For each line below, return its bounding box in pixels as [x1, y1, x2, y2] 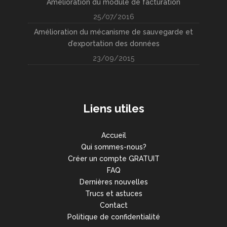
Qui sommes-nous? [81, 143, 146, 152]
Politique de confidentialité [67, 213, 160, 221]
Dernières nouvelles [79, 178, 148, 186]
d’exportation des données [67, 40, 160, 48]
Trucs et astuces [85, 190, 142, 198]
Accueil [101, 131, 126, 140]
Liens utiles [83, 102, 144, 116]
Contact [99, 201, 128, 210]
